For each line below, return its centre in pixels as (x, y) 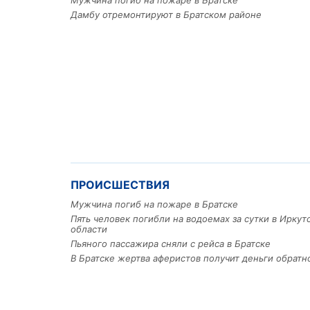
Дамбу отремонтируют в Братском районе (166, 15)
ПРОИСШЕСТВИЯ (120, 185)
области (89, 229)
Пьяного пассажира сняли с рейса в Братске (171, 244)
